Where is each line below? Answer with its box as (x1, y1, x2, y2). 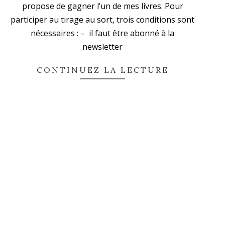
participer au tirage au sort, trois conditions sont (11, 14, 194, 26)
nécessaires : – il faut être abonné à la (31, 28, 174, 39)
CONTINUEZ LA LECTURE (36, 65, 169, 75)
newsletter (82, 41, 123, 53)
